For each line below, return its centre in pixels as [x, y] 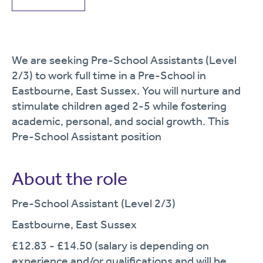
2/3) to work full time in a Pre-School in [109, 75]
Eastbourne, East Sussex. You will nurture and [126, 90]
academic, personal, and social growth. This [120, 121]
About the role [70, 178]
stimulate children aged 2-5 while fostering [119, 106]
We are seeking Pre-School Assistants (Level [124, 60]
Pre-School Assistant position [87, 136]
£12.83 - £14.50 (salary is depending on [110, 245]
